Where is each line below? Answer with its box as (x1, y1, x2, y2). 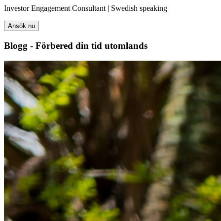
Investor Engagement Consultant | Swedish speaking (4, 4, 167, 13)
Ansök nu (8, 22, 35, 30)
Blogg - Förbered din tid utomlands (4, 40, 147, 51)
